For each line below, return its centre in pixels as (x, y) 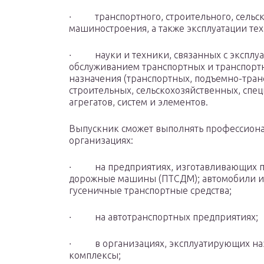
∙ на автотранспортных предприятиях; (164, 217)
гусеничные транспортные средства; (150, 191)
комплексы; (95, 255)
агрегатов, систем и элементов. (138, 102)
